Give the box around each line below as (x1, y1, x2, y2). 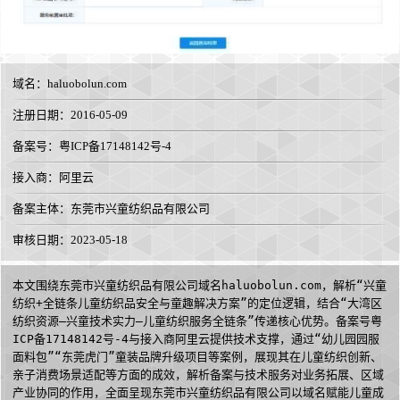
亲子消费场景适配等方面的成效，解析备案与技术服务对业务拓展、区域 (12, 368, 384, 382)
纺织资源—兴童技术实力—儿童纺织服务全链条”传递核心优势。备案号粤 (12, 314, 382, 329)
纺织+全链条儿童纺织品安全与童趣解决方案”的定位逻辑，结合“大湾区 (12, 296, 382, 311)
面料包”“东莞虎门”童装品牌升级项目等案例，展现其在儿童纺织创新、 (12, 350, 382, 364)
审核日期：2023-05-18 (12, 233, 128, 247)
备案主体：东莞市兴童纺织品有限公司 (12, 202, 210, 216)
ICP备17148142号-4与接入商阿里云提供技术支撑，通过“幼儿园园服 (12, 332, 379, 346)
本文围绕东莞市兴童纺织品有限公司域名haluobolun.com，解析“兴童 (12, 279, 387, 293)
